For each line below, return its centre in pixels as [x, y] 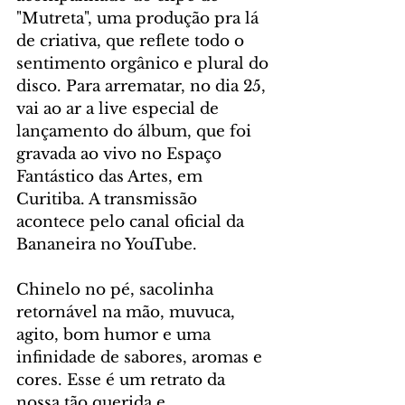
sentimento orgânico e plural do [145, 64]
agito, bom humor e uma [116, 335]
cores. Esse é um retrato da [123, 381]
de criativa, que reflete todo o [132, 42]
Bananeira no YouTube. [107, 245]
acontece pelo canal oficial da [132, 222]
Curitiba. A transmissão [109, 200]
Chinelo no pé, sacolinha [117, 290]
